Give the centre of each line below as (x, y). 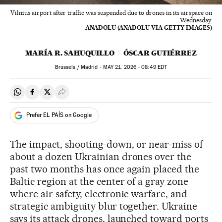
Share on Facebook (65, 96)
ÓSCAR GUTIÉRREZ (160, 53)
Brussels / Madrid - (79, 67)
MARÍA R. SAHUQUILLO (70, 53)
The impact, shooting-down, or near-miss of (107, 144)
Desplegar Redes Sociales (106, 96)
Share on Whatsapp (51, 96)
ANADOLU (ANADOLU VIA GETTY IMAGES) (149, 27)
